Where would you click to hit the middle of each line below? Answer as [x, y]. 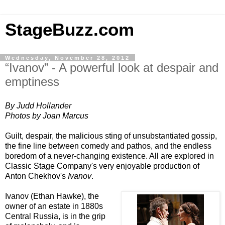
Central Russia [32, 216]
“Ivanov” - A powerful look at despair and [112, 68]
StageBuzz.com [70, 30]
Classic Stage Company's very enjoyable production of [102, 166]
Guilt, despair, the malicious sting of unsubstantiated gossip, [111, 136]
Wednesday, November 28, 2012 [68, 58]
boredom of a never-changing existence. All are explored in [109, 156]
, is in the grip [82, 216]
